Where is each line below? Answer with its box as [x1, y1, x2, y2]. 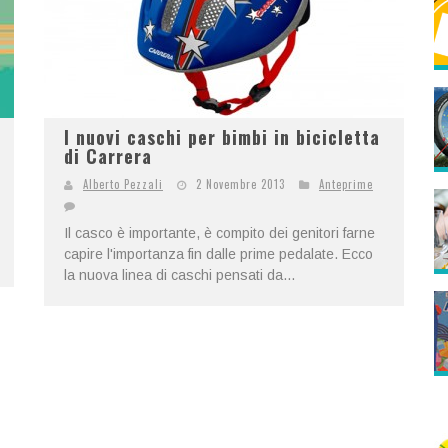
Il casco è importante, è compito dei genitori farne [64, 225, 375, 241]
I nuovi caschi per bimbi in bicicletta [64, 124, 380, 150]
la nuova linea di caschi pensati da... [64, 267, 295, 283]
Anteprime [319, 176, 373, 192]
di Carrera [64, 143, 152, 169]
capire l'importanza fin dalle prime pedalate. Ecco [64, 246, 373, 262]
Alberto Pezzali [83, 176, 163, 192]
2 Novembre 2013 [196, 176, 285, 192]
